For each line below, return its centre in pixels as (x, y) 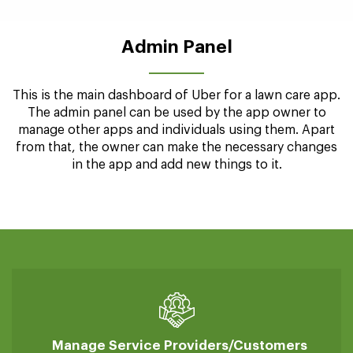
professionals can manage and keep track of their (176, 60)
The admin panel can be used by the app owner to (176, 239)
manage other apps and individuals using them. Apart (176, 256)
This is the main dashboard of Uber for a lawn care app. (176, 222)
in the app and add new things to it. (176, 291)
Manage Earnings (176, 38)
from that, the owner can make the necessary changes (176, 274)
